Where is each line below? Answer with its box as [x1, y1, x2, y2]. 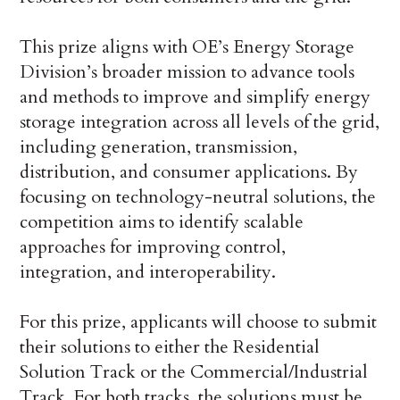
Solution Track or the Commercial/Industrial [20, 360, 369, 385]
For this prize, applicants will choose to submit [20, 310, 378, 335]
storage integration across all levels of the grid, [20, 110, 380, 135]
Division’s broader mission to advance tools [20, 60, 355, 85]
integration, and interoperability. [20, 260, 277, 285]
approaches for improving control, [20, 235, 287, 260]
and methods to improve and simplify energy [20, 85, 371, 110]
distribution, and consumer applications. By [20, 160, 359, 185]
